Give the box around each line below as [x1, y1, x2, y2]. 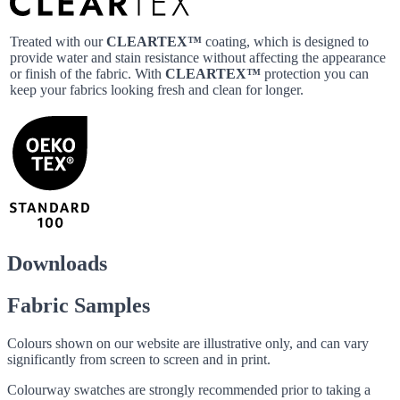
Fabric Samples [7, 293, 150, 317]
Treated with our [10, 34, 106, 49]
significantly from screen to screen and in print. [7, 351, 271, 367]
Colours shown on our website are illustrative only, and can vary [7, 335, 369, 351]
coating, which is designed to [202, 34, 369, 49]
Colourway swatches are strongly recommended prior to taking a [7, 381, 371, 397]
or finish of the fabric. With [10, 66, 165, 81]
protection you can [261, 66, 369, 81]
